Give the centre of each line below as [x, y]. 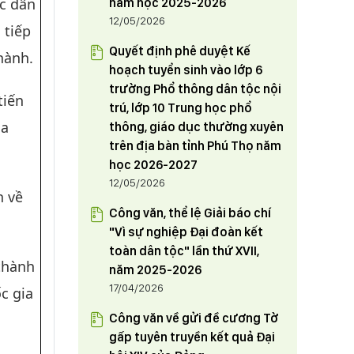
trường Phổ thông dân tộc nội [195, 89]
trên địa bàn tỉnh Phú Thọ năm [195, 146]
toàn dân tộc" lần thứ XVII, [184, 251]
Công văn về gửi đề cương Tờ [193, 318]
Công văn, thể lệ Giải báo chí [190, 213]
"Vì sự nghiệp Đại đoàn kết [186, 232]
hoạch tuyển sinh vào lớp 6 [185, 70]
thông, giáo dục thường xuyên [196, 127]
